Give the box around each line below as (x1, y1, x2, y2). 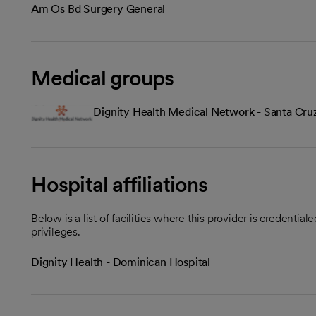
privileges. (31, 224, 80, 238)
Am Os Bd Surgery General (31, 1, 166, 16)
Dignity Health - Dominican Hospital (31, 255, 210, 269)
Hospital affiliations (31, 171, 208, 197)
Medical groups (31, 64, 174, 90)
